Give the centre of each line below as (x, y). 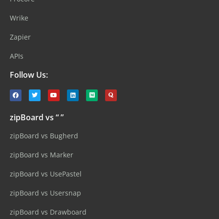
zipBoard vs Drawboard (48, 212)
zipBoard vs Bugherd (44, 136)
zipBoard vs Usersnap (45, 193)
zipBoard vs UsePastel (46, 174)
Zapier (20, 37)
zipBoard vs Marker (42, 155)
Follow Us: (29, 75)
